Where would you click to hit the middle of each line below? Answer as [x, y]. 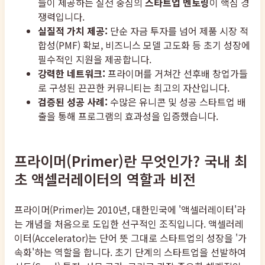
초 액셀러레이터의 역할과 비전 [105, 179]
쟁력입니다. [61, 17]
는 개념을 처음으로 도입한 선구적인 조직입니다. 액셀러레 [129, 224]
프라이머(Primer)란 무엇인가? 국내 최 [131, 161]
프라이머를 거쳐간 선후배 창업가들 [177, 74]
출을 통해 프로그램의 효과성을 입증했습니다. [128, 116]
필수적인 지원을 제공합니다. [95, 59]
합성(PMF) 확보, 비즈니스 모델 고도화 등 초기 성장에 [144, 45]
